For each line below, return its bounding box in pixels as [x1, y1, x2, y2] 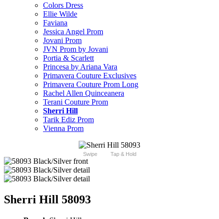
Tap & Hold [110, 151, 136, 157]
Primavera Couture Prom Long [43, 80, 138, 89]
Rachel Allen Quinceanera [43, 89, 124, 98]
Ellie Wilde [43, 10, 77, 19]
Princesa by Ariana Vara [43, 63, 117, 71]
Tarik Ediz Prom [43, 115, 94, 124]
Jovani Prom [43, 36, 82, 45]
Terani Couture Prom [43, 98, 108, 107]
